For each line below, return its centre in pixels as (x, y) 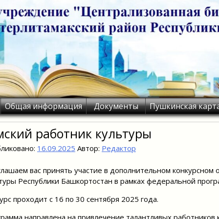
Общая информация (44, 106)
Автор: (88, 148)
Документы (116, 106)
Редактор (119, 148)
